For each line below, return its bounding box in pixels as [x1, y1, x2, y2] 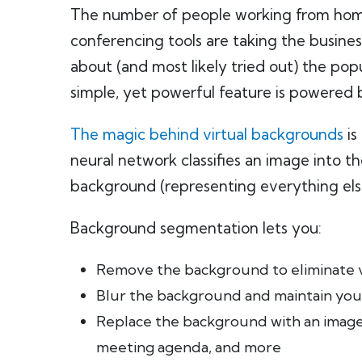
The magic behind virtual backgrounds [70, 124, 343, 144]
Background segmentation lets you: [70, 218, 322, 238]
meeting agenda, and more [96, 338, 281, 356]
